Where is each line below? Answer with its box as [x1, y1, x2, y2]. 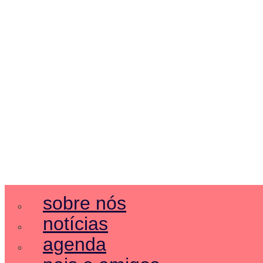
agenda [43, 233, 106, 255]
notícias [43, 213, 108, 234]
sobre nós [43, 192, 126, 214]
